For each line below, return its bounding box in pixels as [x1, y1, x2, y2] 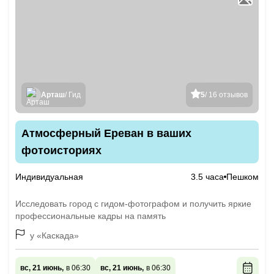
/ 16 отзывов [205, 91, 248, 99]
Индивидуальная [15, 172, 83, 182]
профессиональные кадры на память [15, 211, 166, 221]
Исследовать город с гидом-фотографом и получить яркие [15, 199, 251, 209]
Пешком [226, 172, 259, 182]
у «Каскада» [30, 231, 79, 240]
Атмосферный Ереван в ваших [21, 127, 191, 139]
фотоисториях [21, 144, 102, 157]
